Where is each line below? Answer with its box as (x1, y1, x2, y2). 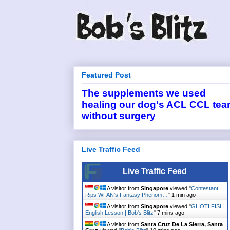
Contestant (191, 185, 218, 191)
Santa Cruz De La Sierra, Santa (141, 221, 223, 227)
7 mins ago (157, 209, 184, 216)
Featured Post (82, 71, 131, 80)
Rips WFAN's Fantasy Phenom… (85, 191, 168, 198)
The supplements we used (82, 88, 206, 99)
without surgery (82, 110, 156, 122)
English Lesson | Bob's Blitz (85, 209, 154, 216)
